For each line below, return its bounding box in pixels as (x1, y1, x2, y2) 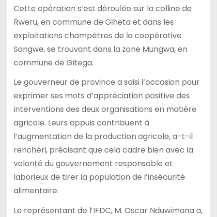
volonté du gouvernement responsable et (13, 158, 173, 170)
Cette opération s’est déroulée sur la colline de (13, 2, 192, 14)
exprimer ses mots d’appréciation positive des (13, 90, 190, 102)
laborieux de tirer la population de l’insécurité (13, 171, 185, 183)
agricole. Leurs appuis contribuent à (13, 117, 149, 129)
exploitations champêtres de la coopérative (13, 30, 182, 41)
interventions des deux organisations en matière (13, 104, 197, 115)
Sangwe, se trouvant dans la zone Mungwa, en (13, 43, 187, 55)
